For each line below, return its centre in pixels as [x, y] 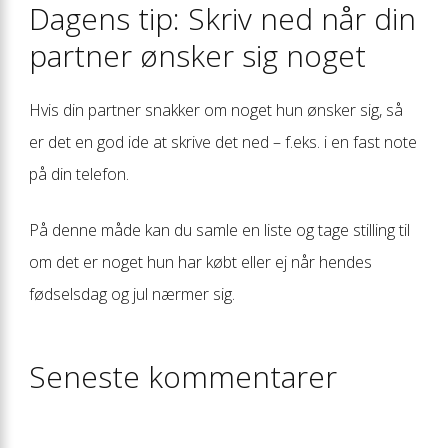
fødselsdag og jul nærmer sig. [132, 293]
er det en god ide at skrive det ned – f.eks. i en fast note [223, 141]
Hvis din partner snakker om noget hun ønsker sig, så [216, 109]
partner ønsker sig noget [197, 55]
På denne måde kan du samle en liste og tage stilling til [219, 229]
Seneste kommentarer [183, 376]
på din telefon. [79, 173]
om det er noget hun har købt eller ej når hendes [200, 261]
